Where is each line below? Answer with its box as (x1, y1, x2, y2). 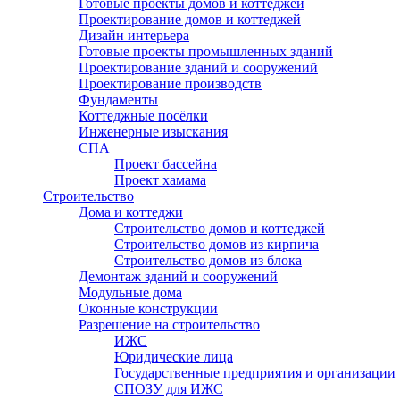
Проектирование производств (79, 76, 262, 91)
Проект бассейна (114, 156, 217, 171)
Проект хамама (114, 172, 206, 187)
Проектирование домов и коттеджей (79, 12, 301, 27)
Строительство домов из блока (114, 253, 302, 268)
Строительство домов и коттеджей (114, 221, 325, 236)
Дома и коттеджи (79, 204, 183, 220)
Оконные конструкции (79, 301, 218, 316)
